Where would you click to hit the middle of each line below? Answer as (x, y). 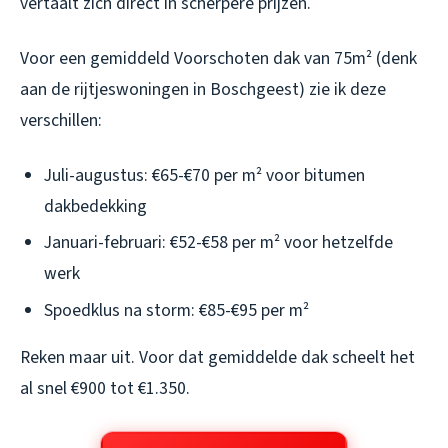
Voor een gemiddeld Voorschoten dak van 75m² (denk (218, 58)
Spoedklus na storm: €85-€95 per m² (176, 310)
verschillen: (61, 120)
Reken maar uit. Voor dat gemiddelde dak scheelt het (217, 357)
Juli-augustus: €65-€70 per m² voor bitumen (204, 175)
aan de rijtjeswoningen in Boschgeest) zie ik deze (203, 89)
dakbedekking (95, 206)
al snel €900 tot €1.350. (105, 388)
